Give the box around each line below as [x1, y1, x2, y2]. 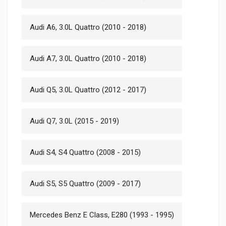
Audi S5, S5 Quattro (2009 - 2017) [30, 179, 141, 188]
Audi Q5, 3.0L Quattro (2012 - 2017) [30, 85, 146, 94]
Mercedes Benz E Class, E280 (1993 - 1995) [30, 210, 174, 219]
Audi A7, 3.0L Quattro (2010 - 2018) [30, 53, 146, 63]
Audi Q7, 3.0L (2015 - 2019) [30, 116, 119, 126]
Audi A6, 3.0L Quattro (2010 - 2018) [30, 22, 146, 32]
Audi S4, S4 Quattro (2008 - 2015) [30, 147, 141, 157]
